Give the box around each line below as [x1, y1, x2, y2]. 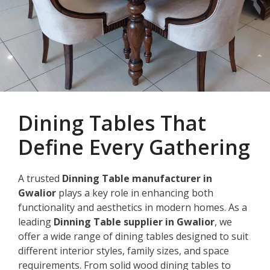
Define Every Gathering [18, 133, 250, 161]
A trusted [18, 171, 62, 185]
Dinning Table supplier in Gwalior [54, 215, 215, 228]
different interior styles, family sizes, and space [18, 243, 229, 257]
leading [18, 215, 54, 228]
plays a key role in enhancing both [56, 186, 213, 199]
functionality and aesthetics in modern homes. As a [18, 200, 247, 214]
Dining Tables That [18, 108, 206, 137]
